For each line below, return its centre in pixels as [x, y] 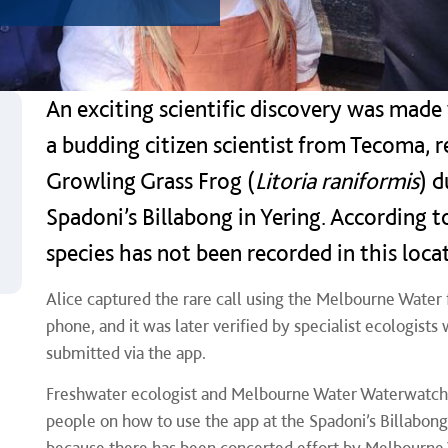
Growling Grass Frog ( [150, 180]
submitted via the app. [125, 352]
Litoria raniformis [336, 180]
